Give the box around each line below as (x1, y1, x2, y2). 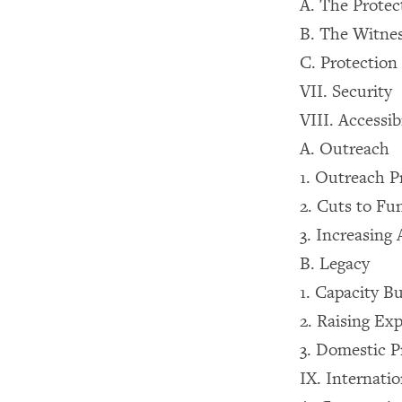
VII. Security (300, 81, 392, 102)
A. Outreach (300, 138, 389, 160)
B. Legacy (300, 253, 370, 275)
